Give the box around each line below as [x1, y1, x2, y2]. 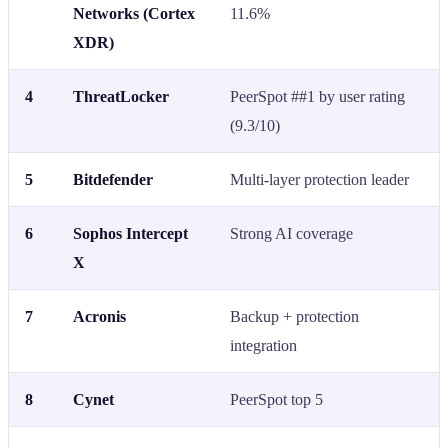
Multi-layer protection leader [230, 170, 409, 188]
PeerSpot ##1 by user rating [230, 87, 405, 105]
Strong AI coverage [230, 224, 353, 242]
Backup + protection [230, 307, 359, 325]
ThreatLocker [73, 87, 169, 105]
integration [230, 336, 297, 354]
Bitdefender [73, 170, 153, 188]
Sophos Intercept [73, 224, 188, 242]
